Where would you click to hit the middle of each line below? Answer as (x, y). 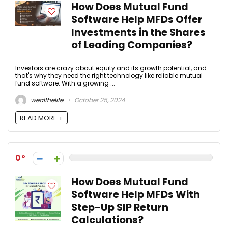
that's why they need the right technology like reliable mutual (109, 76)
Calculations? (107, 220)
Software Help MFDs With (136, 194)
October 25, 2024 (99, 100)
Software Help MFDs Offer (137, 20)
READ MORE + (41, 118)
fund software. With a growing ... (65, 83)
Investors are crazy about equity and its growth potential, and (111, 68)
